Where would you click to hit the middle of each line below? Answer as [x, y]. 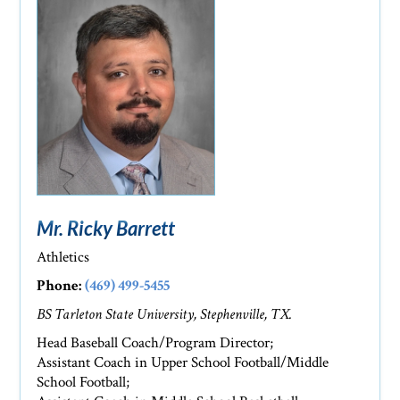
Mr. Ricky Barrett [106, 229]
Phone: [59, 286]
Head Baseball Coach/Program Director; [155, 343]
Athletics [63, 258]
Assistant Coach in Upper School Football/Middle [183, 363]
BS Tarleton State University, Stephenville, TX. [165, 315]
